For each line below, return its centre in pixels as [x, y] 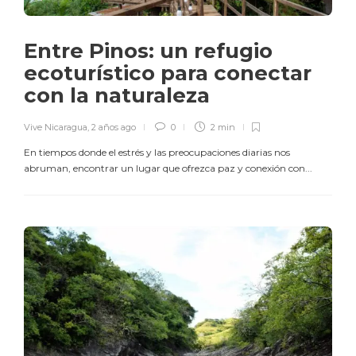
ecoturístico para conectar [168, 73]
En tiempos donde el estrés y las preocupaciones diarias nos [157, 152]
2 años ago [114, 127]
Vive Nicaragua [56, 127]
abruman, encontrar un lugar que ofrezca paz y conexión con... [168, 168]
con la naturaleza [120, 95]
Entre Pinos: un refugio [148, 50]
